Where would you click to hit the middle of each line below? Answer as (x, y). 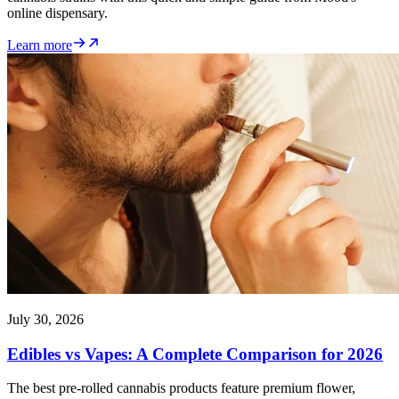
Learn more (40, 45)
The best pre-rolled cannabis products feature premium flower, (181, 388)
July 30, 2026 (45, 319)
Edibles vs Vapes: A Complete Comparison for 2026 (195, 354)
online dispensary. (57, 12)
